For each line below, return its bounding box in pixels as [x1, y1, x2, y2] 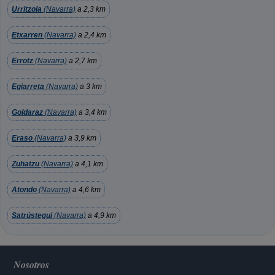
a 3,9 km [66, 134, 96, 142]
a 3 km [78, 82, 102, 91]
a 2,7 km [67, 56, 97, 65]
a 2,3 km [76, 5, 106, 14]
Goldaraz [12, 108, 43, 117]
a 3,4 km [77, 108, 107, 117]
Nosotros [14, 258, 50, 271]
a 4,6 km [71, 185, 101, 194]
